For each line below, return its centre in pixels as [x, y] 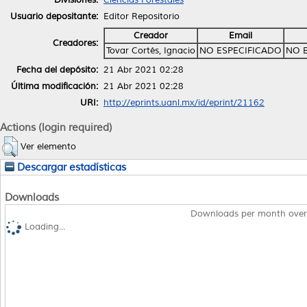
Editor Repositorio [142, 16]
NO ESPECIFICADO [241, 50]
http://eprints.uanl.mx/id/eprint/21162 [184, 102]
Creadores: [75, 43]
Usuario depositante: [54, 16]
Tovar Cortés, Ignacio [151, 50]
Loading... [45, 227]
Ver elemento [48, 146]
